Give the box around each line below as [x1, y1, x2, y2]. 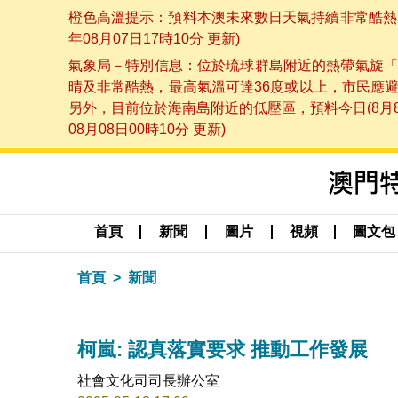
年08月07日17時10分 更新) [68, 30, 240, 46]
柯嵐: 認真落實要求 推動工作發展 [77, 338, 368, 361]
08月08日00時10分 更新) [68, 122, 226, 138]
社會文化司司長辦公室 [77, 372, 219, 388]
